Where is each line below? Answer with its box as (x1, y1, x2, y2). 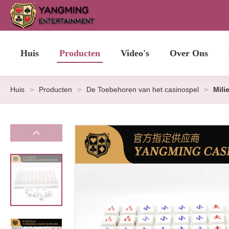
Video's (121, 48, 149, 58)
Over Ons (170, 48, 208, 58)
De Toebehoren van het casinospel (86, 85, 199, 94)
